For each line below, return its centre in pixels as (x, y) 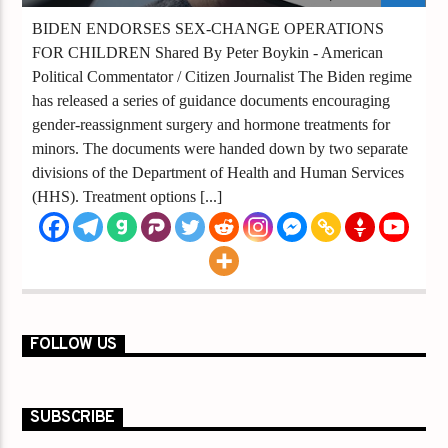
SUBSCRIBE (72, 418)
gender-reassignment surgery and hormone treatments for (211, 124)
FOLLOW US (73, 344)
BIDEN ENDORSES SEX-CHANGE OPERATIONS (208, 28)
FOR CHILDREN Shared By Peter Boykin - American (208, 52)
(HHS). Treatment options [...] (127, 196)
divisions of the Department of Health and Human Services (218, 172)
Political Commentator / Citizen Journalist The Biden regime (222, 76)
